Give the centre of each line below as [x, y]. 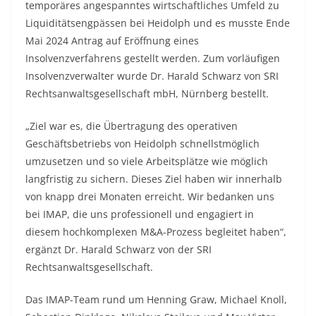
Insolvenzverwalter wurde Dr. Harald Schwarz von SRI [152, 76]
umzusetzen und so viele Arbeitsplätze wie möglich [147, 161]
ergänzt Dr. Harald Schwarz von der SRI [119, 249]
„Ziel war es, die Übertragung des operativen [132, 126]
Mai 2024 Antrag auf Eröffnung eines [112, 41]
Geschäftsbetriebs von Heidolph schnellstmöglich [142, 144]
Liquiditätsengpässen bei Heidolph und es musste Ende [158, 23]
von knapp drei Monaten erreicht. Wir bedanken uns [150, 196]
